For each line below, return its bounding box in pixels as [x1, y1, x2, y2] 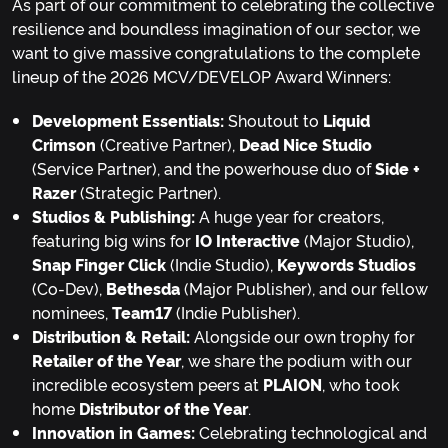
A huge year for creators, [195, 205, 384, 228]
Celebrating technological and [195, 421, 427, 444]
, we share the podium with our [181, 349, 412, 372]
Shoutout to [224, 109, 323, 132]
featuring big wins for [32, 229, 195, 252]
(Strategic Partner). [76, 181, 221, 204]
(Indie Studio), [166, 253, 277, 276]
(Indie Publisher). [172, 301, 300, 324]
